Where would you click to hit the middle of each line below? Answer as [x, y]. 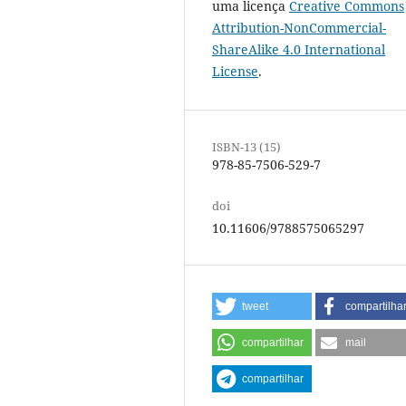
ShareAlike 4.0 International [299, 49]
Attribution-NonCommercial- [299, 27]
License [235, 71]
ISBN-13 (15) [246, 146]
